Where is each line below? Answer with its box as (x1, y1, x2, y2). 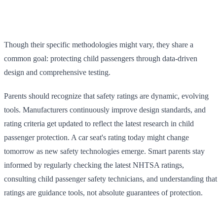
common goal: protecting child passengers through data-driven (4, 54, 197, 63)
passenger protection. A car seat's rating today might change (4, 133, 189, 142)
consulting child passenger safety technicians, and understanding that (4, 174, 217, 183)
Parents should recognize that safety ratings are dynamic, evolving (4, 91, 209, 100)
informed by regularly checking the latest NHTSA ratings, (4, 160, 184, 169)
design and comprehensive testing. (4, 68, 110, 76)
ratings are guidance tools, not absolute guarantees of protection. (4, 188, 203, 197)
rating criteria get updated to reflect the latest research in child (4, 119, 194, 128)
